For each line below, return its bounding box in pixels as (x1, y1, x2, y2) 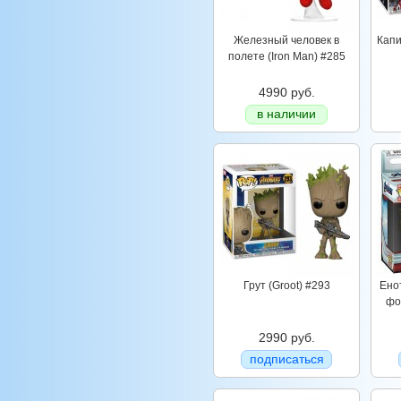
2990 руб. (258, 330, 315, 345)
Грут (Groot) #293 (243, 279, 330, 292)
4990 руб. (258, 85, 315, 99)
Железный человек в (234, 34, 339, 47)
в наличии (257, 107, 316, 121)
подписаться (249, 352, 324, 366)
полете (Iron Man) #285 (227, 50, 346, 63)
